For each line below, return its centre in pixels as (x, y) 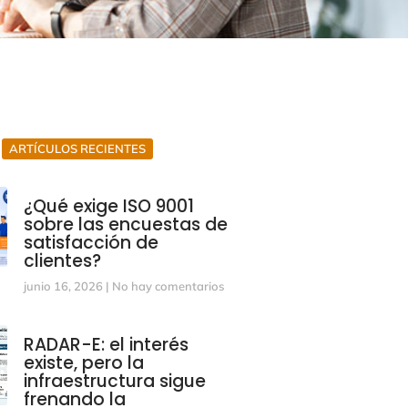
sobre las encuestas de (125, 224)
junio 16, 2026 (64, 286)
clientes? (62, 261)
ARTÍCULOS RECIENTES (77, 148)
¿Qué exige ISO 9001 (108, 206)
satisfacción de (91, 243)
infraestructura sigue (114, 381)
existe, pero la (83, 363)
